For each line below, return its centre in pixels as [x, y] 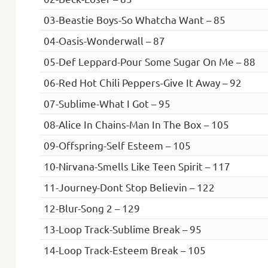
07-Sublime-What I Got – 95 [107, 103]
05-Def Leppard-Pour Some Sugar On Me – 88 [149, 61]
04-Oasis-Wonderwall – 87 [104, 40]
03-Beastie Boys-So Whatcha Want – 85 [134, 19]
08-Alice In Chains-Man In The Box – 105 [136, 124]
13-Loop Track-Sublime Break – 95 [122, 229]
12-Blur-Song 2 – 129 [92, 208]
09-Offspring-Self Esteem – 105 [117, 145]
